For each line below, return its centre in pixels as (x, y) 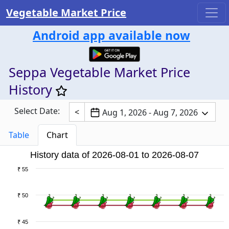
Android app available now (111, 35)
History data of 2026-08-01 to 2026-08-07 (114, 155)
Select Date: (37, 111)
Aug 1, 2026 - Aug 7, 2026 (150, 112)
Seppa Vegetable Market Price (99, 72)
